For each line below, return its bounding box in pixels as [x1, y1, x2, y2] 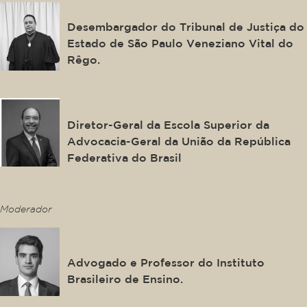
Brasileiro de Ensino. [67, 272, 184, 285]
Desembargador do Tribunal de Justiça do [67, 21, 305, 34]
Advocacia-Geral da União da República [67, 134, 291, 147]
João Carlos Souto [67, 97, 201, 114]
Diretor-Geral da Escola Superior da [67, 118, 270, 131]
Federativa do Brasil [67, 151, 182, 164]
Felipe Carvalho [67, 235, 182, 252]
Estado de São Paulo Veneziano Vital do [67, 37, 294, 50]
